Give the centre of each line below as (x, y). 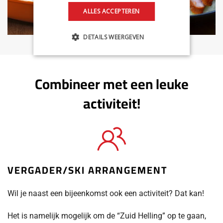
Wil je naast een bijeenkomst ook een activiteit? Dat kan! (106, 193)
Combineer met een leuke (111, 84)
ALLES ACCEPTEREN (111, 11)
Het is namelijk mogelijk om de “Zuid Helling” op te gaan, (107, 216)
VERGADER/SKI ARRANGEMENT (87, 170)
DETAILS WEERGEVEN (114, 37)
